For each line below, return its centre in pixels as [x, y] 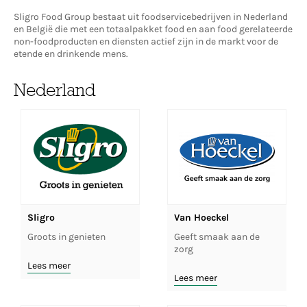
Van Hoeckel [201, 218]
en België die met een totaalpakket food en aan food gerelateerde [153, 29]
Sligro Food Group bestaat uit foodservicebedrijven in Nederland [151, 16]
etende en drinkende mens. [71, 53]
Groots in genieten [66, 236]
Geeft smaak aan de [217, 236]
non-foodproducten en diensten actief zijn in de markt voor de [146, 41]
